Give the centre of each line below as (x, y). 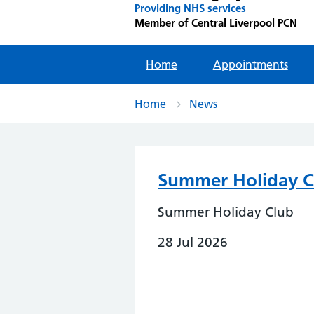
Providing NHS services (190, 8)
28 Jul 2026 (193, 242)
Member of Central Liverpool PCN (216, 23)
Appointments (250, 64)
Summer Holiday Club (226, 212)
